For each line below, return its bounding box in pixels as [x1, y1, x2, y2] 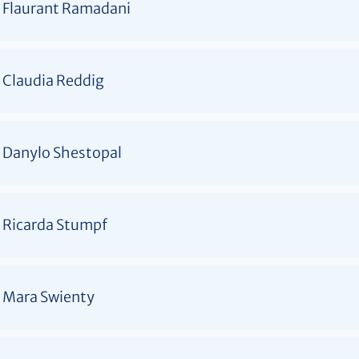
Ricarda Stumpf [2, 215, 107, 234]
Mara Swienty [2, 287, 95, 306]
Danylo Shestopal [2, 143, 122, 162]
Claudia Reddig [2, 71, 104, 90]
